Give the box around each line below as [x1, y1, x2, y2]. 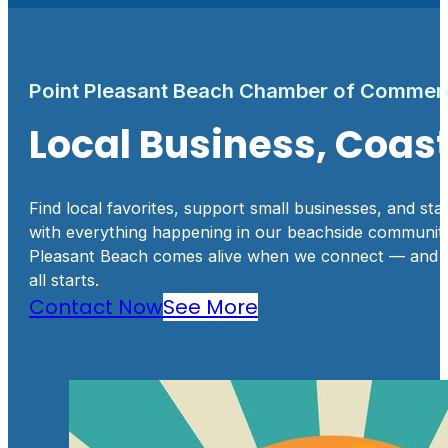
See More [162, 292, 258, 321]
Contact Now [28, 292, 163, 321]
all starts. [28, 269, 99, 290]
